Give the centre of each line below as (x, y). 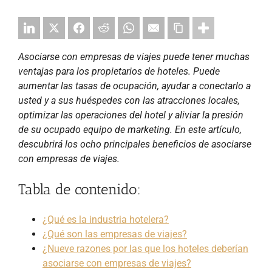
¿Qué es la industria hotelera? (106, 220)
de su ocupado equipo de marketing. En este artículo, (130, 130)
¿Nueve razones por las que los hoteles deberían (145, 249)
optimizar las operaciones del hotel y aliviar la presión (131, 115)
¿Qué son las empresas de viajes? (115, 234)
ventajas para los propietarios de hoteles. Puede (119, 72)
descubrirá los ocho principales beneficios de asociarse (135, 144)
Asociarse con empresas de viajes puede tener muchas (134, 57)
